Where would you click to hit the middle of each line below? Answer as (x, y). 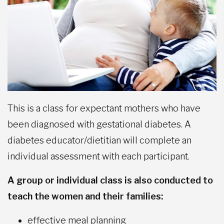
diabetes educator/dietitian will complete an (99, 140)
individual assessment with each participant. (98, 156)
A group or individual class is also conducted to (110, 180)
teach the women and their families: (85, 196)
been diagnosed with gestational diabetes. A (99, 124)
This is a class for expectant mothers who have (104, 108)
